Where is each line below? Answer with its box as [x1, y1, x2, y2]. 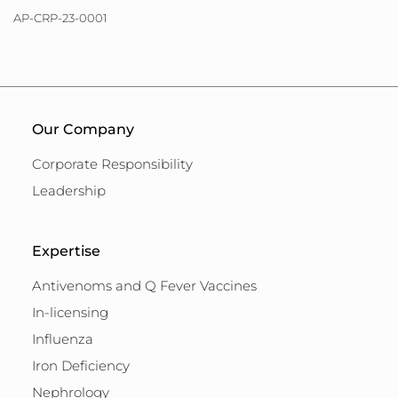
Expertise [32, 243, 100, 260]
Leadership [32, 182, 106, 200]
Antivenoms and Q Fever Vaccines [32, 277, 257, 295]
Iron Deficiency [32, 357, 130, 375]
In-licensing [32, 304, 108, 322]
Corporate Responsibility [32, 155, 193, 173]
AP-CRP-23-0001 [13, 11, 107, 26]
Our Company [32, 121, 134, 139]
